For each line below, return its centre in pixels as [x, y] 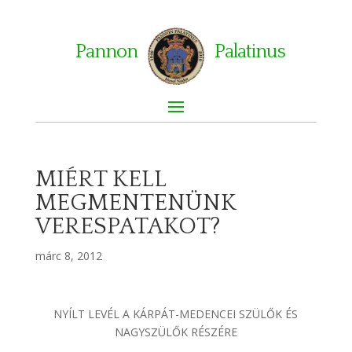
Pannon [107, 52]
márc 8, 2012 [68, 255]
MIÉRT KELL [100, 179]
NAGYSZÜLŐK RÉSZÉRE [176, 332]
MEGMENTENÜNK [136, 203]
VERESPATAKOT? [128, 226]
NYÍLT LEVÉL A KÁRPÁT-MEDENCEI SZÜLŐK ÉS [176, 313]
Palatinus [249, 52]
